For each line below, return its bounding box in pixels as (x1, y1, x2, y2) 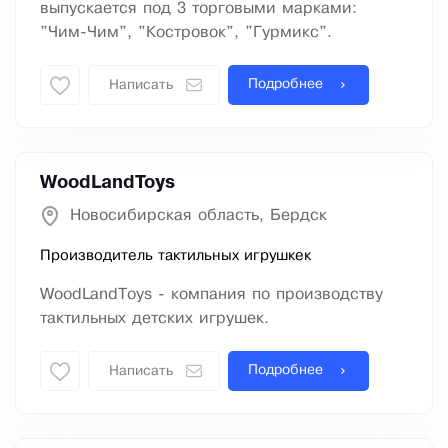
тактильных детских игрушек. (40, 311, 269, 327)
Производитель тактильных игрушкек (40, 249, 311, 264)
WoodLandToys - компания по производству (40, 287, 383, 303)
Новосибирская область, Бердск (70, 208, 327, 224)
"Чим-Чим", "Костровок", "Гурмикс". (40, 25, 332, 41)
